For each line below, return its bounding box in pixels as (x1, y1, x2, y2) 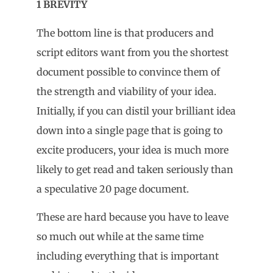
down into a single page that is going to (37, 124, 222, 136)
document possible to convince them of (37, 65, 220, 78)
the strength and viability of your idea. (37, 85, 216, 97)
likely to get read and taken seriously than (37, 163, 233, 175)
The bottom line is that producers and (37, 26, 214, 39)
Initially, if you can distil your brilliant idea (37, 104, 236, 117)
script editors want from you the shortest (37, 46, 229, 58)
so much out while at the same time (37, 230, 204, 243)
